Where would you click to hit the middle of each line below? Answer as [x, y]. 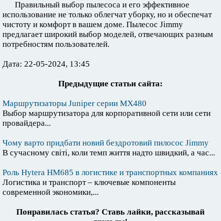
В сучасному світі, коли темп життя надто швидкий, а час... [109, 153]
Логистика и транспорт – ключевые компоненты [89, 183]
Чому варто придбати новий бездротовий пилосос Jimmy [106, 143]
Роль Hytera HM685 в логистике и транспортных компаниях [110, 173]
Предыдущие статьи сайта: [110, 84]
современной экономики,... [51, 192]
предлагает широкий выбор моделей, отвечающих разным [108, 35]
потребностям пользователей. [56, 44]
